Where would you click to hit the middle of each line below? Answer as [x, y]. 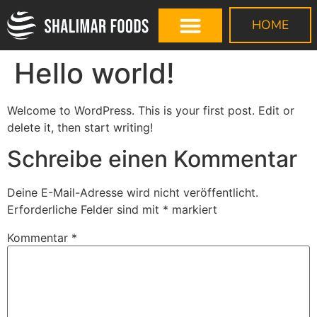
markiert [193, 210]
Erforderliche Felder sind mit [85, 210]
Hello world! [94, 73]
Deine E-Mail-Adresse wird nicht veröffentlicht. [133, 193]
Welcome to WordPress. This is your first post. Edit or [151, 110]
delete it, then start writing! [80, 127]
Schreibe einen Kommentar [152, 159]
